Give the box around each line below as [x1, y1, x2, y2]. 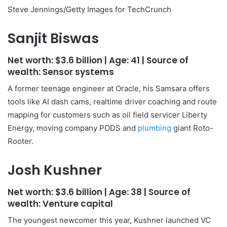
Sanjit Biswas [8, 29, 99, 48]
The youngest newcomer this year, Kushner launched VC [8, 215, 211, 225]
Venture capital [43, 197, 113, 210]
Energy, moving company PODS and [8, 123, 138, 133]
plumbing [138, 123, 171, 133]
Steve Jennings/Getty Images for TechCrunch [8, 5, 171, 14]
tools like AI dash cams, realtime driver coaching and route [8, 97, 217, 106]
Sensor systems [43, 65, 114, 78]
